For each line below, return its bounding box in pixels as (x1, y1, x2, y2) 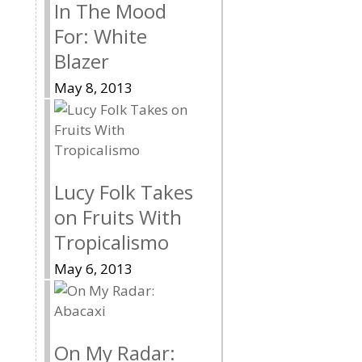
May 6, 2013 (54, 259, 133, 278)
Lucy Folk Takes (54, 178, 193, 205)
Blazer (54, 47, 109, 74)
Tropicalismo (54, 228, 169, 255)
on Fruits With (54, 203, 182, 230)
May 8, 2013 (54, 78, 133, 97)
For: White (54, 22, 147, 49)
